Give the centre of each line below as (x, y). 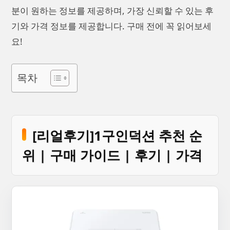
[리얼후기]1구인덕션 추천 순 (117, 135)
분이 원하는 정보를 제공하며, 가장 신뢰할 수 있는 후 (112, 11)
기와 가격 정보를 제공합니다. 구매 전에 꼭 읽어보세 (111, 26)
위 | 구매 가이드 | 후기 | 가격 (112, 155)
